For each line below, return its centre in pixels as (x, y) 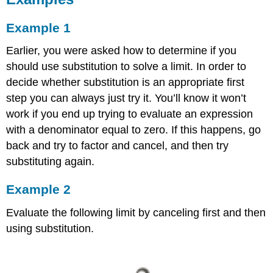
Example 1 (39, 27)
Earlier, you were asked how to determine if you (122, 51)
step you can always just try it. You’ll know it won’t (126, 98)
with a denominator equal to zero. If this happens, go (134, 130)
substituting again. (51, 162)
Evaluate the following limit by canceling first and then (136, 213)
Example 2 (39, 190)
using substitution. (50, 229)
